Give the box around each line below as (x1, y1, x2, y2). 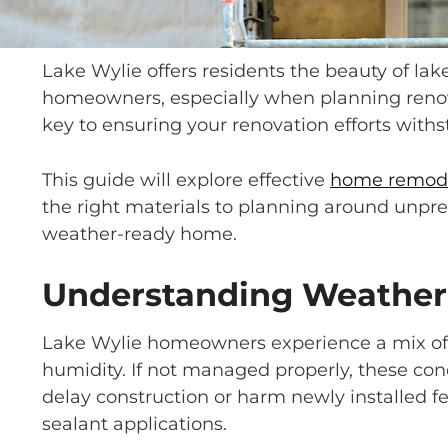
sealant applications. (42, 413, 227, 435)
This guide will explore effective (42, 169, 330, 191)
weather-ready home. (42, 223, 237, 245)
